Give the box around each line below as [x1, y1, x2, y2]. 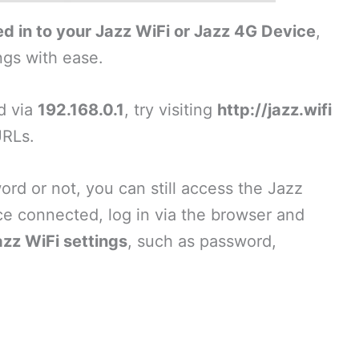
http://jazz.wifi [217, 100, 332, 120]
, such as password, [127, 232, 276, 252]
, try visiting [124, 100, 217, 120]
